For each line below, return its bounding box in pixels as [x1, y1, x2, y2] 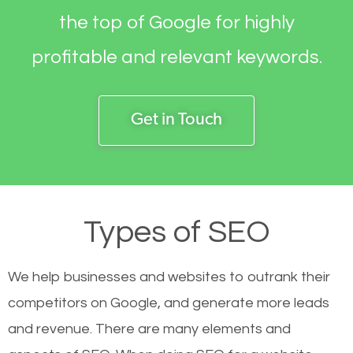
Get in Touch [131, 111, 222, 130]
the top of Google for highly [58, 13, 295, 33]
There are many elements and [95, 321, 291, 337]
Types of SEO [83, 216, 270, 249]
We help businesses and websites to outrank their [8, 269, 330, 285]
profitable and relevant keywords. [31, 47, 322, 68]
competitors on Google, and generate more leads [8, 295, 329, 311]
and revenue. [8, 321, 95, 337]
